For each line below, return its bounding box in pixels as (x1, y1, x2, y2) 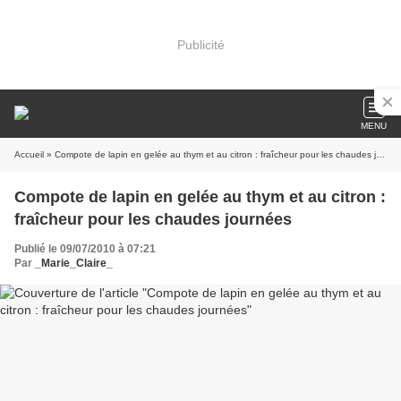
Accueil (14, 149, 44, 159)
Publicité (176, 37, 225, 52)
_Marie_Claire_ (35, 257, 113, 269)
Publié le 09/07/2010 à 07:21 (14, 243, 156, 255)
